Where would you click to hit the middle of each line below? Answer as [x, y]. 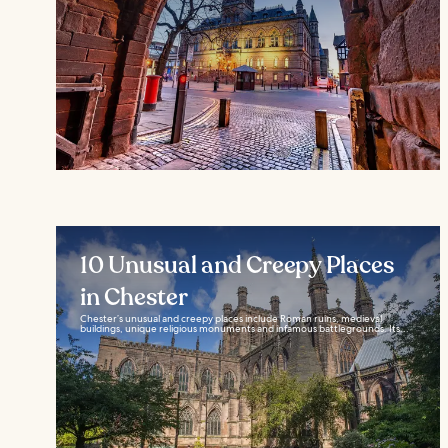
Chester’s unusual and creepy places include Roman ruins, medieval [231, 318]
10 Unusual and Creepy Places [237, 265]
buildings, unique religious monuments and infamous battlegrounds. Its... [244, 328]
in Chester [134, 297]
